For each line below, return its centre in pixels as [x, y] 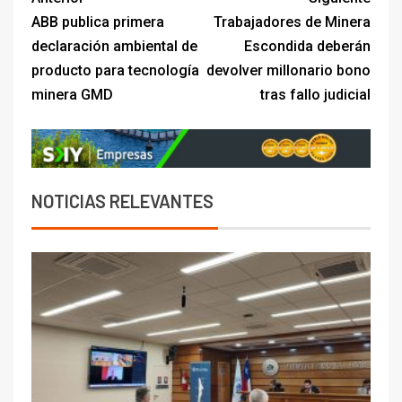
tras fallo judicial [315, 94]
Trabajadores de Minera [292, 22]
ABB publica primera [98, 22]
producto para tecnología [115, 70]
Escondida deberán [307, 46]
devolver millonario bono [288, 70]
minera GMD [72, 94]
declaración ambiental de [114, 46]
